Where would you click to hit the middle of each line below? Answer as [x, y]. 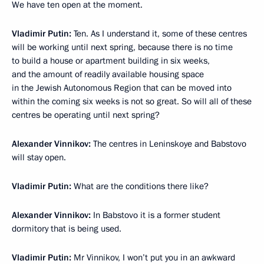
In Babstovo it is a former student [156, 215]
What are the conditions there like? [140, 186]
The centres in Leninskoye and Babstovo [169, 144]
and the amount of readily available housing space [108, 74]
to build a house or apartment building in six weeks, [111, 61]
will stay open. [39, 157]
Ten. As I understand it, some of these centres [159, 34]
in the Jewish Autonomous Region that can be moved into [122, 88]
